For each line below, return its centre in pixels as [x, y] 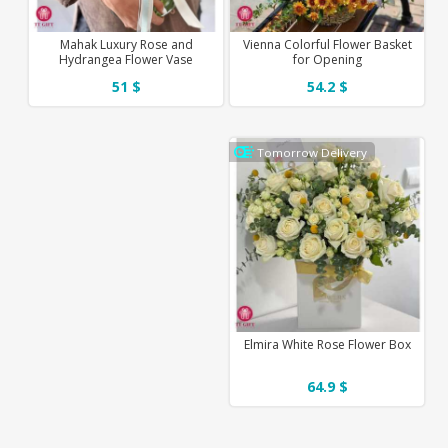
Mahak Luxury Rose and [126, 45]
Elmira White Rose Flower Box [327, 345]
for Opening [327, 60]
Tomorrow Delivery [312, 152]
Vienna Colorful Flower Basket [327, 45]
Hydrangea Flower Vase [126, 60]
